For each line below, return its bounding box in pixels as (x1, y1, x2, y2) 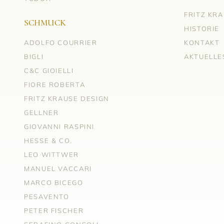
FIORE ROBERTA (24, 80, 85, 88)
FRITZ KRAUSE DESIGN (24, 94, 109, 102)
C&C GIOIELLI (24, 66, 74, 74)
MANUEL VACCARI (24, 164, 92, 172)
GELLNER (24, 108, 59, 116)
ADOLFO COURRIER (24, 38, 97, 46)
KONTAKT (184, 38, 220, 46)
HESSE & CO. (24, 136, 72, 144)
